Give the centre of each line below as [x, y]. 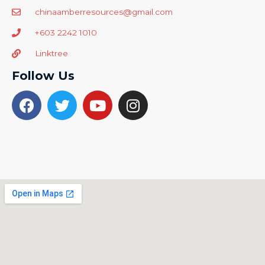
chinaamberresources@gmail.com [104, 12]
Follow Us [43, 76]
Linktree [51, 53]
